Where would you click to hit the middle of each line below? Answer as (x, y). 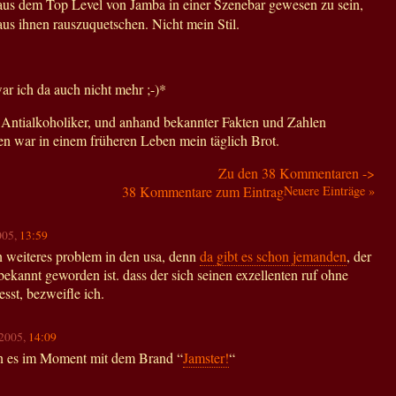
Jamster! (206, 358)
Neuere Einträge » (329, 190)
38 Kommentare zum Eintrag (203, 191)
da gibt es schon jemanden (273, 256)
